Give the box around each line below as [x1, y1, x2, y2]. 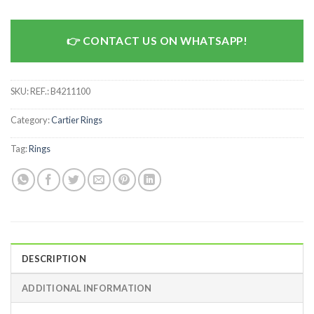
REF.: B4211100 [30, 86, 90, 97]
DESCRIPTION [22, 252, 86, 264]
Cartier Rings [51, 114, 102, 126]
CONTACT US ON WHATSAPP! [82, 34, 248, 47]
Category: [11, 114, 51, 126]
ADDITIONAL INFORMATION [22, 282, 152, 294]
